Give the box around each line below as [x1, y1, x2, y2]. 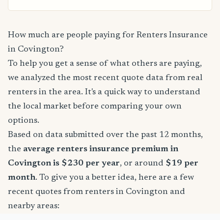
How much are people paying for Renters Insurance [8, 30, 208, 40]
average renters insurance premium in [23, 144, 178, 154]
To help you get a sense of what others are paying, [8, 59, 202, 68]
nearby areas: [8, 201, 59, 211]
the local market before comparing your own [8, 102, 182, 111]
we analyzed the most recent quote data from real [8, 73, 202, 82]
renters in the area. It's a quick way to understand [8, 87, 200, 97]
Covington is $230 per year [8, 159, 120, 168]
